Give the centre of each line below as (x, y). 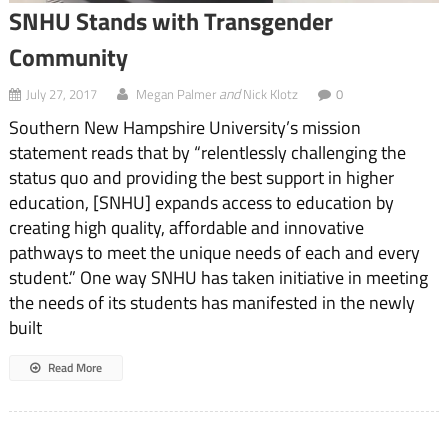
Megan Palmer (175, 94)
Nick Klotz (270, 94)
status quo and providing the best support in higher (201, 178)
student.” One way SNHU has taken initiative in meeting (218, 278)
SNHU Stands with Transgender (170, 21)
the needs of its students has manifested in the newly (211, 303)
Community (68, 57)
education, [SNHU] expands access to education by (201, 203)
